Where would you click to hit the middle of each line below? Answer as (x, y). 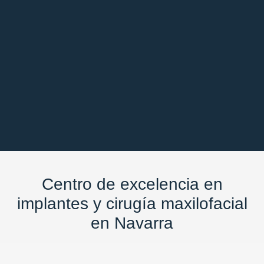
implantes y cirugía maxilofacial (132, 203)
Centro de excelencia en (132, 184)
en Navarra (132, 223)
